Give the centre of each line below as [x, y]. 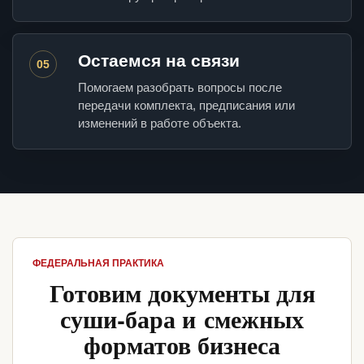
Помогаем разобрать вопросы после [180, 88]
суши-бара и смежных [182, 319]
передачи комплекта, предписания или [186, 106]
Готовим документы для [182, 293]
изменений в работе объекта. [160, 123]
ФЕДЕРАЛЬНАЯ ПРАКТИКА [98, 264]
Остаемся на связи [159, 61]
